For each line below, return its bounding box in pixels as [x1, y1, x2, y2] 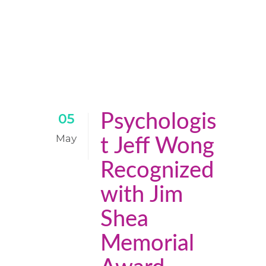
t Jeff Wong [100, 135, 214, 157]
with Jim [100, 183, 183, 206]
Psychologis [100, 110, 216, 133]
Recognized [100, 159, 214, 182]
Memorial [100, 232, 194, 255]
